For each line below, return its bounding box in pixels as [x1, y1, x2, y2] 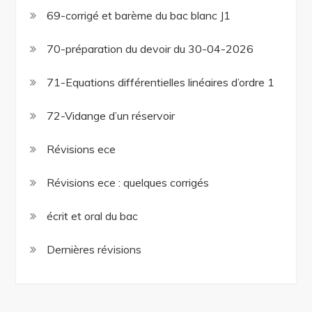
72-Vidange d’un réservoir [47, 109, 175, 123]
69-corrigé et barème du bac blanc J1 [47, 8, 231, 23]
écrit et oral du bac [47, 209, 139, 224]
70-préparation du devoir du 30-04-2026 [47, 42, 254, 56]
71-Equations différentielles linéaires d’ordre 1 [47, 75, 275, 90]
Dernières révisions [47, 242, 142, 257]
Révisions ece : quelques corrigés [47, 175, 210, 190]
